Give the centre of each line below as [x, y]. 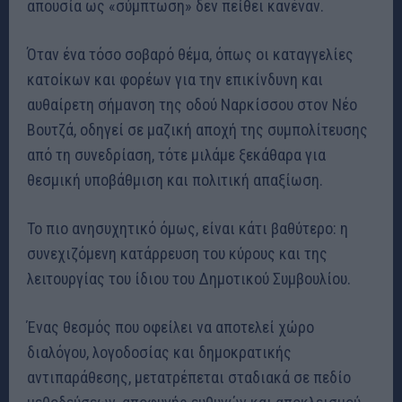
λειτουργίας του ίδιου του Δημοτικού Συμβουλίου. [189, 278]
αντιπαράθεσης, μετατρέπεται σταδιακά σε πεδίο [189, 377]
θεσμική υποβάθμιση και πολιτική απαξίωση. [175, 179]
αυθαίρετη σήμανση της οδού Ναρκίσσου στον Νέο [192, 104]
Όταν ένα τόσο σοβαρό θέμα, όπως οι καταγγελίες [190, 54]
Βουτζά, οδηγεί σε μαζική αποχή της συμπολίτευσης [197, 129]
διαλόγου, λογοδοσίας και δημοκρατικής [159, 352]
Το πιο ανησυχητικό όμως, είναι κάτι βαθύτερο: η [188, 228]
